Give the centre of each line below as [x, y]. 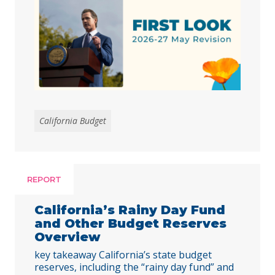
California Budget [73, 120]
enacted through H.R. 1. [96, 15]
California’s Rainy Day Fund [130, 210]
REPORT [44, 179]
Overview [68, 237]
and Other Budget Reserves [130, 223]
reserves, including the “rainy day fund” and [134, 267]
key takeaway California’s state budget [123, 254]
